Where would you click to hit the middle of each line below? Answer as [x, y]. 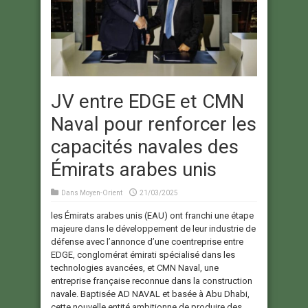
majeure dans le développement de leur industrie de [153, 228]
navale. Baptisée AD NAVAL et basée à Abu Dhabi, [150, 294]
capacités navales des [145, 146]
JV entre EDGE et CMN [147, 101]
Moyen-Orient [101, 192]
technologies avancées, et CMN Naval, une [135, 267]
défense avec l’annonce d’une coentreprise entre [147, 241]
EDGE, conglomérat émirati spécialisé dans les [143, 254]
